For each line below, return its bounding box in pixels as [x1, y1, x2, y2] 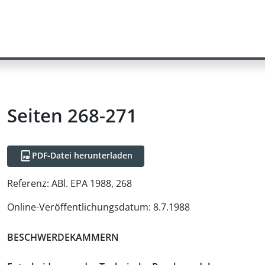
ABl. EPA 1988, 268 [51, 177, 132, 190]
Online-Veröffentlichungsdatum [7, 201, 148, 214]
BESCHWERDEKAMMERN [7, 230, 119, 244]
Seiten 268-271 [7, 103, 137, 128]
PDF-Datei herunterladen [32, 150, 132, 161]
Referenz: [7, 177, 49, 190]
